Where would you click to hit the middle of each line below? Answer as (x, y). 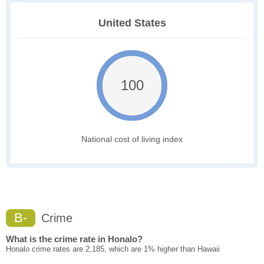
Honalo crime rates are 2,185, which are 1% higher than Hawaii (113, 249)
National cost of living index (132, 139)
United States (132, 23)
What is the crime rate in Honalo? (74, 239)
